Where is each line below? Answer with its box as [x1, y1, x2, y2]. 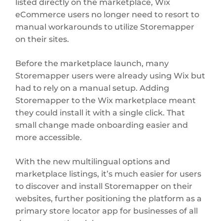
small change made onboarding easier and [15, 120, 188, 130]
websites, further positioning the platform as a [15, 193, 202, 203]
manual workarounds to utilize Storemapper [15, 22, 195, 32]
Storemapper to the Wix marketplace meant [15, 95, 196, 105]
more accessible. [15, 132, 82, 142]
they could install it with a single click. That [15, 108, 185, 117]
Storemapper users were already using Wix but [15, 71, 206, 80]
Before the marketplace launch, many [15, 58, 169, 68]
